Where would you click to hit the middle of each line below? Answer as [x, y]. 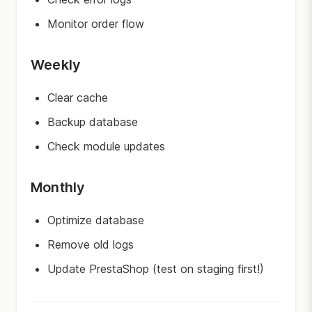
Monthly [58, 187]
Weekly [56, 65]
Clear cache [78, 97]
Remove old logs [91, 244]
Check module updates [106, 146]
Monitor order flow [96, 24]
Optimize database [96, 220]
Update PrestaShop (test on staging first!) [156, 269]
